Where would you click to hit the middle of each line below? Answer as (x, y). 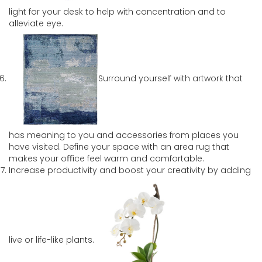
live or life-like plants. (51, 239)
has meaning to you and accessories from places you (124, 135)
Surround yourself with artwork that (170, 79)
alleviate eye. (36, 23)
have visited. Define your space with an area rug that (119, 146)
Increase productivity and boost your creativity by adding (130, 170)
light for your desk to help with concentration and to (117, 11)
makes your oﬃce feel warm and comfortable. (106, 158)
